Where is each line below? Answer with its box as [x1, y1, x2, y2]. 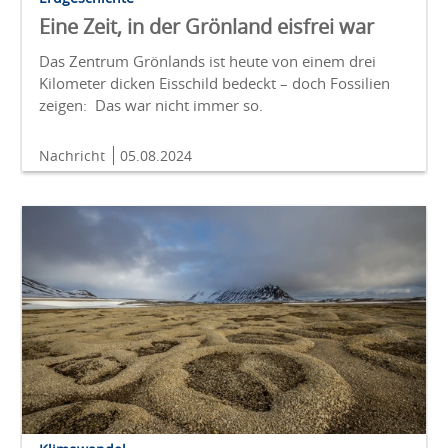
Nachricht [39, 146, 109, 166]
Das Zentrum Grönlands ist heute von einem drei [39, 51, 376, 72]
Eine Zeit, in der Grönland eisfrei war [39, 13, 374, 41]
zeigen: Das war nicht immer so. [39, 95, 263, 116]
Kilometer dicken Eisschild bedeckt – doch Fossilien [39, 73, 390, 94]
